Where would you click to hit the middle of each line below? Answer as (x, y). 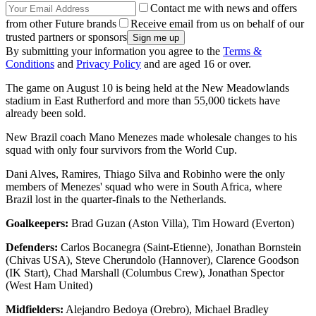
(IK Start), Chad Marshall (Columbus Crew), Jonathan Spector (145, 273)
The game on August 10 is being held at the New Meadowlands (147, 88)
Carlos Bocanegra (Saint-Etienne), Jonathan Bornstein (180, 248)
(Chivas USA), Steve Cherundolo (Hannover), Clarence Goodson (152, 260)
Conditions (30, 64)
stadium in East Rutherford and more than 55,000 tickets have (143, 101)
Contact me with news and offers (224, 8)
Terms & (242, 51)
